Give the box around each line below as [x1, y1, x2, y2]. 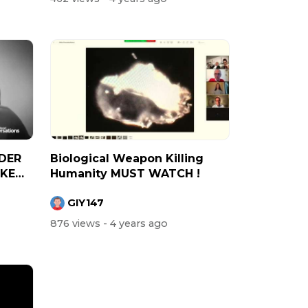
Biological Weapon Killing [50, 152, 203, 166]
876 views [50, 217, 103, 230]
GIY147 [67, 196, 104, 209]
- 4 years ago [103, 217, 168, 230]
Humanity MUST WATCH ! [50, 167, 200, 181]
